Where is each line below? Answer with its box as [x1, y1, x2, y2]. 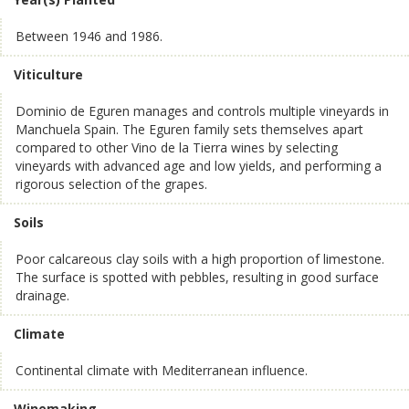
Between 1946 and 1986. [16, 26, 163, 45]
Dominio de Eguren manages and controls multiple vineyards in [16, 101, 389, 120]
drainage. [16, 286, 69, 304]
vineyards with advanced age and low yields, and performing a [16, 156, 382, 174]
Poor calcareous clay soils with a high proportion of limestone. [16, 249, 384, 267]
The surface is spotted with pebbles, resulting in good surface [16, 267, 379, 286]
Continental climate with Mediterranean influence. [16, 361, 308, 379]
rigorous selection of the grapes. [16, 174, 207, 193]
